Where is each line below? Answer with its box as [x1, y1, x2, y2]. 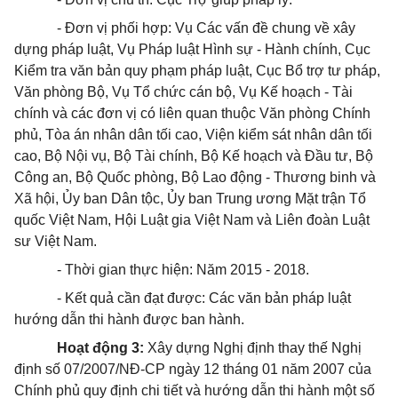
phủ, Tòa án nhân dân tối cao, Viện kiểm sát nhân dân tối [14, 127, 372, 142]
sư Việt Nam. [14, 234, 97, 249]
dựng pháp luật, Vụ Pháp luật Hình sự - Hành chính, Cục [14, 42, 370, 57]
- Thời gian [57, 262, 130, 277]
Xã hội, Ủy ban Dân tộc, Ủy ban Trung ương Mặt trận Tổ [14, 191, 366, 206]
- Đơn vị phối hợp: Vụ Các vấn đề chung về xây [57, 20, 355, 36]
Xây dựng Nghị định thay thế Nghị [144, 340, 362, 355]
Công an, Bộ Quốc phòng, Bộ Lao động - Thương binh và [14, 170, 376, 185]
